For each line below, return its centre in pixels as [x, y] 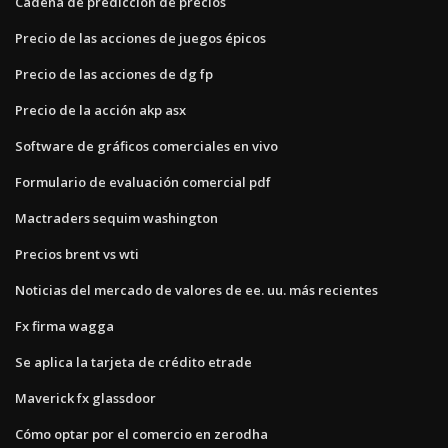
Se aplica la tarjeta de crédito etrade [133, 361]
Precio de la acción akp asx [100, 109]
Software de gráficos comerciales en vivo [146, 145]
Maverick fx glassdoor [85, 397]
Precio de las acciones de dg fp [114, 73]
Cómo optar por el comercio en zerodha [141, 433]
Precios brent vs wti [77, 253]
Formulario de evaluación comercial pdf [143, 181]
